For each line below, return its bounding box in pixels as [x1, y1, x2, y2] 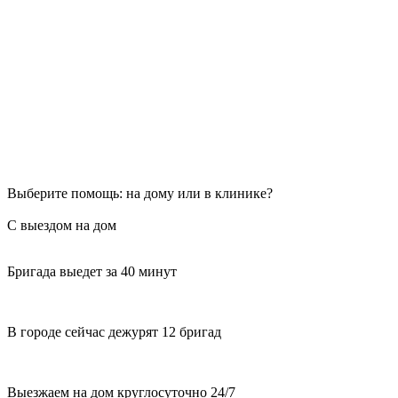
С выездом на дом [7, 218, 116, 234]
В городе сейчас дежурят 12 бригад [7, 324, 221, 340]
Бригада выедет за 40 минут [7, 264, 177, 280]
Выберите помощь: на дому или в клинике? [7, 186, 273, 202]
